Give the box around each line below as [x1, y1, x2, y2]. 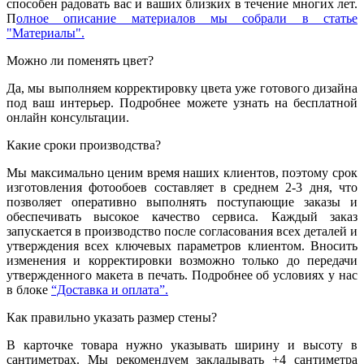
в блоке [6, 282, 51, 297]
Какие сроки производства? [6, 137, 161, 152]
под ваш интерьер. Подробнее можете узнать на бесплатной [6, 95, 357, 110]
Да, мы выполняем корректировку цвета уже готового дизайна [6, 80, 357, 95]
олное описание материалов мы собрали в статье [16, 11, 357, 25]
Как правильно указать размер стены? [6, 310, 217, 324]
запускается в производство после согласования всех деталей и [6, 223, 357, 238]
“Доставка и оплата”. [51, 282, 168, 297]
